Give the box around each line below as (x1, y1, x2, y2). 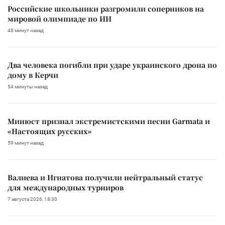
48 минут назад (8, 27, 44, 33)
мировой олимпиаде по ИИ (8, 13, 111, 24)
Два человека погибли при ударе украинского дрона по (8, 59, 217, 70)
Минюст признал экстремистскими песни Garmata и (8, 116, 210, 126)
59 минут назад (8, 140, 44, 146)
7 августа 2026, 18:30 (8, 196, 57, 202)
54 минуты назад (8, 83, 48, 89)
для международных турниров (8, 182, 124, 192)
